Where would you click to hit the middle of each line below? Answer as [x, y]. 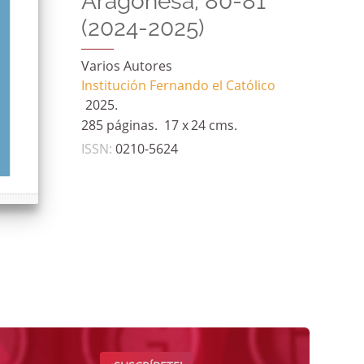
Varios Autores [126, 67]
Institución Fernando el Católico [178, 87]
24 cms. [214, 126]
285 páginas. [119, 126]
